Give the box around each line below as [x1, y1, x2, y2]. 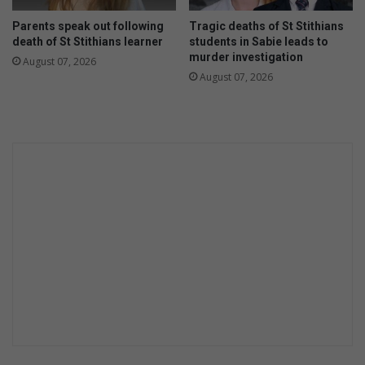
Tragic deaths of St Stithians [189, 20, 344, 33]
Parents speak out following [12, 20, 164, 33]
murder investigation [189, 51, 303, 64]
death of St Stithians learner [12, 35, 163, 49]
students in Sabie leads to [189, 35, 328, 49]
